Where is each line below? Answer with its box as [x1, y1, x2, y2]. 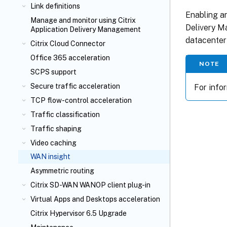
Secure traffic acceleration [30, 82, 120, 90]
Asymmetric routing [30, 167, 94, 175]
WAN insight [30, 153, 70, 161]
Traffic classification [30, 110, 100, 119]
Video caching [30, 139, 77, 147]
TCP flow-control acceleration [30, 96, 132, 104]
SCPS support [30, 68, 77, 76]
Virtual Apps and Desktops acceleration [30, 195, 160, 203]
